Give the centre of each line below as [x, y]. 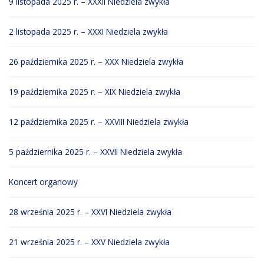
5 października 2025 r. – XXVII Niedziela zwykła [95, 152]
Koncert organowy [43, 182]
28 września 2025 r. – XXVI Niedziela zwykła [90, 212]
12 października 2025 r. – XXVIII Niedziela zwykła [99, 122]
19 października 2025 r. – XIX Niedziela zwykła [95, 92]
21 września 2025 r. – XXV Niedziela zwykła [89, 242]
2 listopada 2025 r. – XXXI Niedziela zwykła [88, 32]
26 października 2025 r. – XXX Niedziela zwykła [96, 62]
